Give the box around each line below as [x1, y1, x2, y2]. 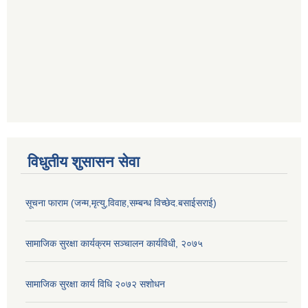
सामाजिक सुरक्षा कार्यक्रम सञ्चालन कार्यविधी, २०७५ [25, 238, 203, 250]
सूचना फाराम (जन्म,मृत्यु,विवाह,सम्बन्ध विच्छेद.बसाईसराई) [25, 197, 217, 209]
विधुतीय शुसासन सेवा [27, 153, 140, 171]
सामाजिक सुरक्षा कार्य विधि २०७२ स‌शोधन [25, 278, 165, 290]
